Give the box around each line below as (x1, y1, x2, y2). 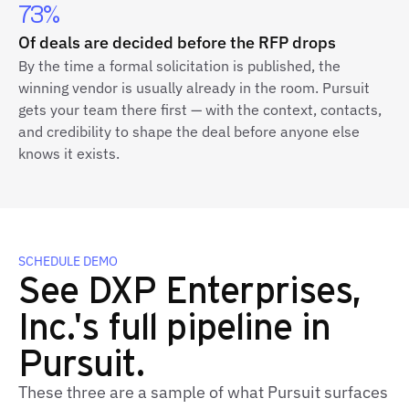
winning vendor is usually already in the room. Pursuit (18, 79, 370, 97)
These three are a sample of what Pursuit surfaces (18, 382, 388, 403)
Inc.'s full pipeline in (18, 300, 330, 349)
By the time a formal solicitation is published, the (18, 57, 341, 75)
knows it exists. (18, 144, 120, 163)
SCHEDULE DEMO (18, 253, 118, 269)
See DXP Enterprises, (18, 264, 361, 312)
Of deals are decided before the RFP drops (18, 32, 336, 53)
